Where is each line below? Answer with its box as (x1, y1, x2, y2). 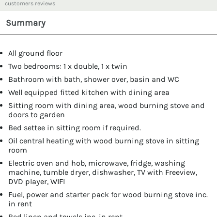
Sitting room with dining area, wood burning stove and (8, 100, 205, 110)
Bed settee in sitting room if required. (8, 123, 141, 132)
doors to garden (8, 109, 65, 119)
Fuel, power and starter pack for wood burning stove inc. (8, 189, 208, 199)
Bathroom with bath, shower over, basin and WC (8, 74, 179, 84)
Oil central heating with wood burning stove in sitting (8, 136, 199, 145)
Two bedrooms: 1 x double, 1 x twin (8, 61, 127, 71)
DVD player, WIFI (8, 176, 65, 186)
